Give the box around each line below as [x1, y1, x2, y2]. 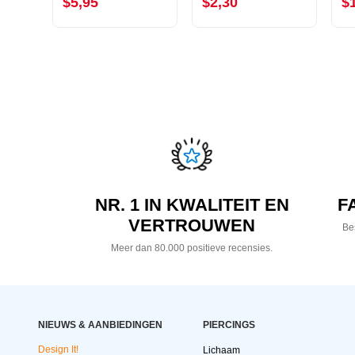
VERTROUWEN [128, 216, 256, 236]
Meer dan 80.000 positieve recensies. [111, 242, 273, 254]
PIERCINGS [203, 319, 255, 331]
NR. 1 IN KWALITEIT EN [94, 195, 289, 216]
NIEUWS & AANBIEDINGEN [38, 319, 162, 331]
